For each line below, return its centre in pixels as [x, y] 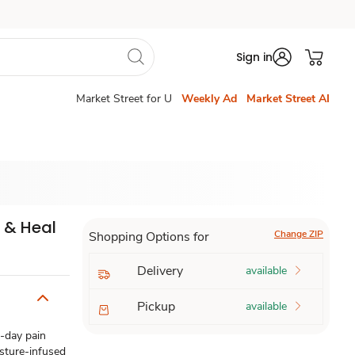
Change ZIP [298, 234]
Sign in [254, 57]
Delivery [160, 271]
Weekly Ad [209, 99]
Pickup [156, 307]
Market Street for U [124, 99]
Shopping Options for [149, 237]
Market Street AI [288, 99]
